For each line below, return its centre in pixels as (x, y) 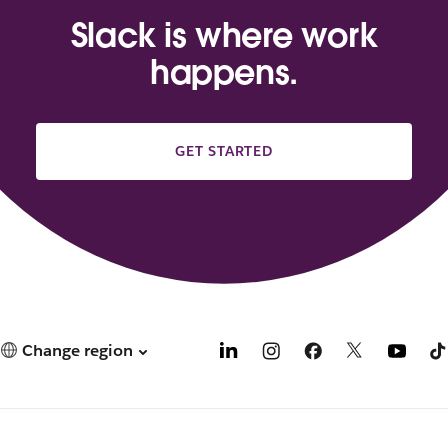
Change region (77, 350)
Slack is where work (224, 36)
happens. (224, 73)
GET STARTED (224, 151)
